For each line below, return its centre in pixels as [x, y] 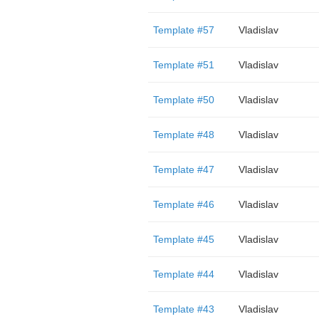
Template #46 [183, 204]
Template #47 [183, 169]
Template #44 [183, 274]
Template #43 [183, 309]
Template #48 [183, 135]
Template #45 [183, 239]
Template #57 [183, 30]
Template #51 [183, 65]
